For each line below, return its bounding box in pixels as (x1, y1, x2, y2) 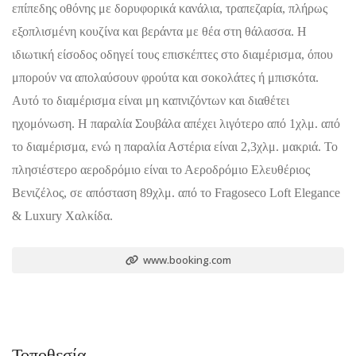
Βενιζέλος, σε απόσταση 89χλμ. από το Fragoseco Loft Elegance (12, 186, 340, 199)
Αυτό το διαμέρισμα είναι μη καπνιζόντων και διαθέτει (12, 94, 289, 107)
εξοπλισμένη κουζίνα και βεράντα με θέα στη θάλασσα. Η (12, 25, 307, 38)
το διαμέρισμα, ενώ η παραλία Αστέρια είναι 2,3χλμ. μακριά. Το (12, 140, 338, 153)
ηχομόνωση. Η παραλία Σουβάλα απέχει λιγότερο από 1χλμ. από (12, 117, 340, 130)
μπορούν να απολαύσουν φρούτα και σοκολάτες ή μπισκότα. (12, 71, 319, 84)
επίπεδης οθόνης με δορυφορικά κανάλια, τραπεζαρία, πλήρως (12, 2, 327, 15)
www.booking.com (140, 253, 231, 267)
